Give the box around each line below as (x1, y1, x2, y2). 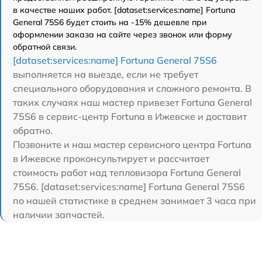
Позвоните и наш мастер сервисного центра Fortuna (13, 138, 251, 150)
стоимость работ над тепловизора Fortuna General (13, 166, 241, 178)
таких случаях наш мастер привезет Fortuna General (13, 96, 252, 108)
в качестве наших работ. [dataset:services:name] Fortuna (13, 4, 235, 15)
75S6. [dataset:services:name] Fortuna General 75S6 (13, 180, 245, 192)
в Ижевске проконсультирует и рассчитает (13, 152, 209, 164)
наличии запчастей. (13, 208, 105, 220)
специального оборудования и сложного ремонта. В (13, 82, 251, 94)
